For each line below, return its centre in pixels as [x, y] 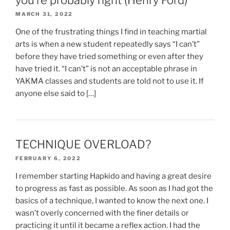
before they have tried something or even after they [109, 56]
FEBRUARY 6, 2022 [48, 158]
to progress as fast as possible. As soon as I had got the [114, 189]
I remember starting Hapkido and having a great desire [113, 176]
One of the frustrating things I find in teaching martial [111, 32]
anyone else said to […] [56, 93]
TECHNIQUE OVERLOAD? [83, 145]
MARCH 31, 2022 [44, 14]
